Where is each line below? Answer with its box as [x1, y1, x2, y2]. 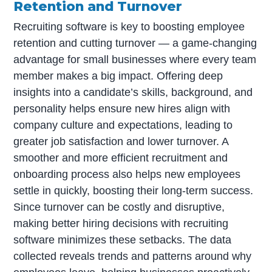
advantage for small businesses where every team [13, 53, 257, 66]
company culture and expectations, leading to [13, 119, 233, 132]
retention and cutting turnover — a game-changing [13, 37, 257, 50]
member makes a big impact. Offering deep [13, 70, 223, 83]
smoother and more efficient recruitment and [13, 152, 228, 165]
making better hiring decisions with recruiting [13, 217, 229, 230]
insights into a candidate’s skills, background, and [13, 86, 253, 99]
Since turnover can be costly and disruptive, [13, 201, 225, 214]
